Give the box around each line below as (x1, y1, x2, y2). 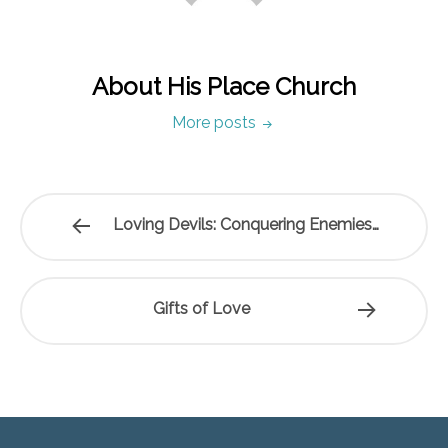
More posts (172, 113, 260, 132)
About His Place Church (92, 72, 356, 101)
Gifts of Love (153, 299, 251, 318)
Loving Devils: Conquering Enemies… (112, 215, 379, 234)
